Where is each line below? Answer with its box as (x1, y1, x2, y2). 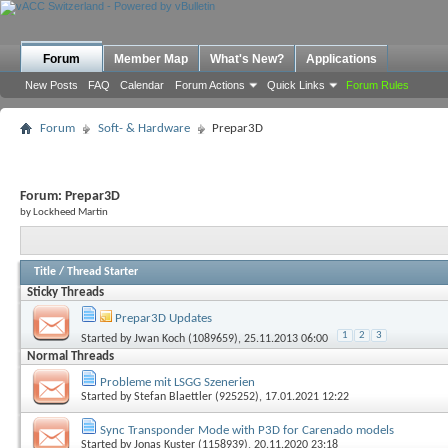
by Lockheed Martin (20, 207, 108, 218)
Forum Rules (346, 79, 409, 91)
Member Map (114, 52, 188, 66)
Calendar (120, 79, 164, 91)
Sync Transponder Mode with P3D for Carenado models (100, 423, 394, 437)
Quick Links (267, 79, 325, 91)
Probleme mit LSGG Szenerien (100, 375, 255, 389)
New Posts (25, 79, 78, 91)
